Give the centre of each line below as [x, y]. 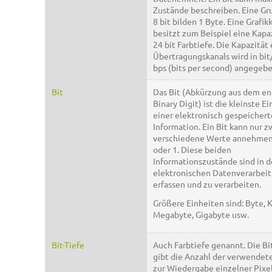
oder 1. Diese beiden [192, 150]
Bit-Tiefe [68, 245]
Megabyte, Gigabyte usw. [202, 214]
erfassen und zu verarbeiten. [207, 184]
